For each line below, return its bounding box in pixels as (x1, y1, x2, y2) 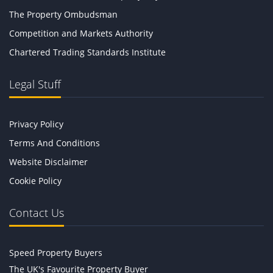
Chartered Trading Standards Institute (9, 46, 166, 58)
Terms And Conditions (9, 137, 100, 149)
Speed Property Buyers (9, 247, 102, 259)
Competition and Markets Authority (9, 27, 153, 40)
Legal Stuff (9, 77, 61, 92)
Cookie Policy (9, 175, 62, 187)
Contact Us (9, 205, 64, 221)
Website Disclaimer (9, 156, 88, 168)
